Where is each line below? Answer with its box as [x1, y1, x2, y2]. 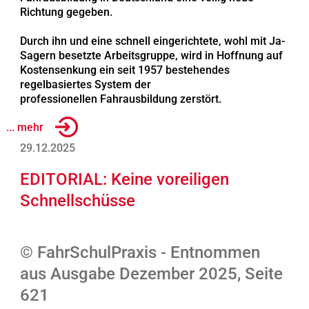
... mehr [6, 120, 43, 134]
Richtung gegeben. [19, 6, 112, 19]
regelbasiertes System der [19, 78, 151, 92]
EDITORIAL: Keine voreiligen [19, 170, 229, 190]
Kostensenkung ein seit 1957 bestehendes [19, 63, 230, 77]
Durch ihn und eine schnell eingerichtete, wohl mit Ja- [19, 34, 285, 48]
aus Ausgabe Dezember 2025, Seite [19, 264, 283, 284]
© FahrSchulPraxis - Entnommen [19, 243, 260, 263]
